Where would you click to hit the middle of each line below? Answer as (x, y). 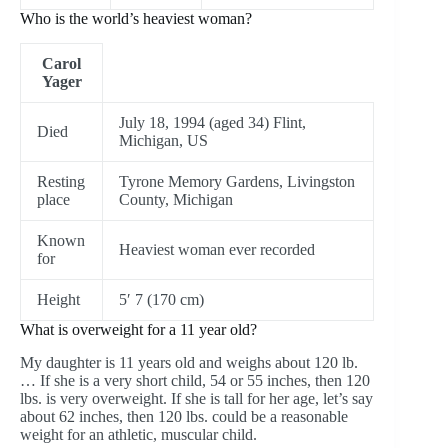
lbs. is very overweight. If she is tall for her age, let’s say (196, 398)
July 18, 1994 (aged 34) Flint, (212, 122)
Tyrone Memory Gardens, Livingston (237, 181)
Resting (61, 181)
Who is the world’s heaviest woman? (136, 18)
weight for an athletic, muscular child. (138, 434)
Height (58, 299)
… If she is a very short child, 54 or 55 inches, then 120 (195, 380)
